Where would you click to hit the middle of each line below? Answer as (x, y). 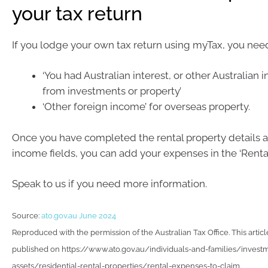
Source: (27, 215)
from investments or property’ (112, 91)
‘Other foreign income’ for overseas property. (146, 106)
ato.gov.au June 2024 (79, 215)
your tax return (77, 13)
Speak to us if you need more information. (109, 184)
